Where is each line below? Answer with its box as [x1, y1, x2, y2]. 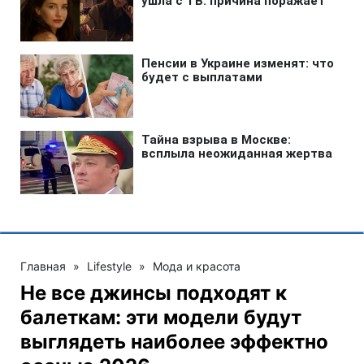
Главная [20, 258, 66, 273]
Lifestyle [87, 258, 132, 273]
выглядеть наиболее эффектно [20, 329, 328, 353]
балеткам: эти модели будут [20, 305, 301, 329]
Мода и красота [153, 258, 240, 273]
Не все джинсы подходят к [20, 280, 287, 305]
